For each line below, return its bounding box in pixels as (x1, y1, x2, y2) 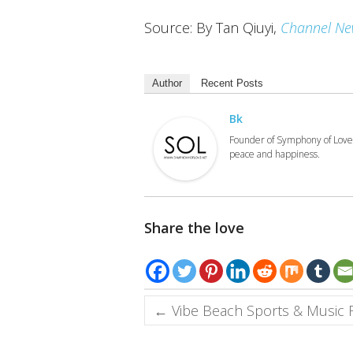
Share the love (144, 218, 244, 238)
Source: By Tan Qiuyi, (144, 18, 281, 38)
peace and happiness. (229, 147, 320, 162)
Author (152, 77, 182, 90)
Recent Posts (201, 77, 263, 90)
